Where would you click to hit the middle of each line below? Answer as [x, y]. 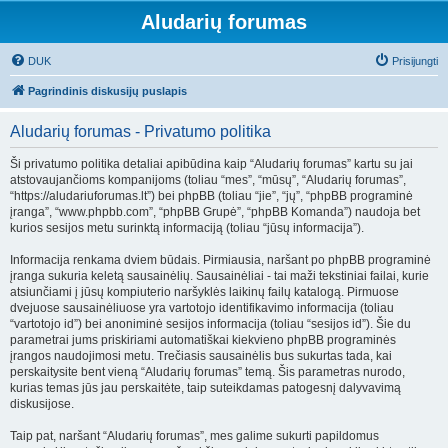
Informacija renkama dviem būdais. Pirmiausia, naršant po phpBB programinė [220, 260]
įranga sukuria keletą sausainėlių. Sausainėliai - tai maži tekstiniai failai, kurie [219, 276]
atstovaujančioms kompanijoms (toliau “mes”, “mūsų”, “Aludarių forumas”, [208, 180]
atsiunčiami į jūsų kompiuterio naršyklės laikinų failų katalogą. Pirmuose [204, 292]
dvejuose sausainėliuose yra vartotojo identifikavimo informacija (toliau [202, 308]
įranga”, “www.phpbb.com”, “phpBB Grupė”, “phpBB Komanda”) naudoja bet [215, 212]
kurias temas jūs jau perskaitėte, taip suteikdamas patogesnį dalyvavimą [205, 388]
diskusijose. [42, 404]
